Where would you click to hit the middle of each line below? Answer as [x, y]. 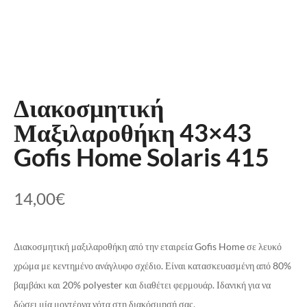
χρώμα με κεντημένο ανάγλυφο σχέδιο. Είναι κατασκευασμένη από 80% [152, 266]
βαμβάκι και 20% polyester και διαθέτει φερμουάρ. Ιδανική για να [142, 285]
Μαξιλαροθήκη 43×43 [133, 133]
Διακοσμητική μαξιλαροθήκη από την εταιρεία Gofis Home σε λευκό [148, 247]
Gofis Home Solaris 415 [142, 157]
